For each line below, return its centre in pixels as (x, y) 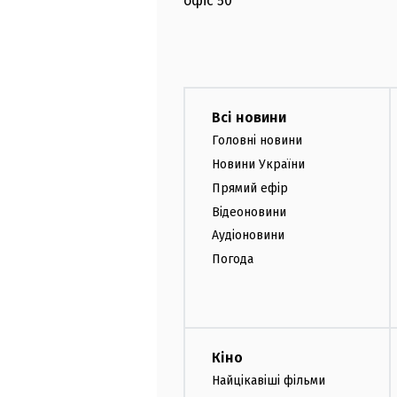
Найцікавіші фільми (269, 380)
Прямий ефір (250, 188)
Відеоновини (249, 212)
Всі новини (249, 118)
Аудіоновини (248, 236)
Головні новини (257, 141)
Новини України (258, 164)
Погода (233, 260)
